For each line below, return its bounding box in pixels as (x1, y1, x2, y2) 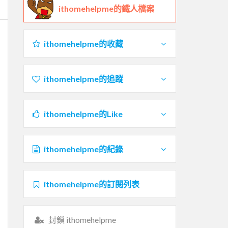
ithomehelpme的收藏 (43, 38, 123, 48)
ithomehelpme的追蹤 (43, 73, 123, 83)
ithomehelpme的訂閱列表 (43, 179, 139, 189)
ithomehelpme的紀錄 (43, 144, 123, 154)
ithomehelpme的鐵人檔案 (59, 3, 154, 13)
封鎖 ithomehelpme (48, 214, 116, 224)
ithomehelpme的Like (43, 108, 123, 119)
